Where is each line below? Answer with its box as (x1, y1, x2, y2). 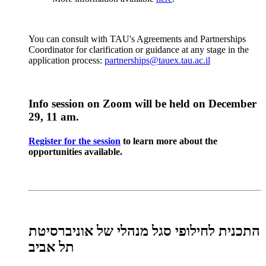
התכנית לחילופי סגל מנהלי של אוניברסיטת (28, 223, 260, 239)
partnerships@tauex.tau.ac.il (104, 55, 210, 65)
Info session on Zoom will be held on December (28, 97, 256, 110)
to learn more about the (121, 135, 217, 146)
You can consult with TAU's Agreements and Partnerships (28, 33, 246, 44)
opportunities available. (28, 146, 122, 157)
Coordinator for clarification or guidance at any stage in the (28, 44, 249, 55)
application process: (28, 55, 104, 65)
